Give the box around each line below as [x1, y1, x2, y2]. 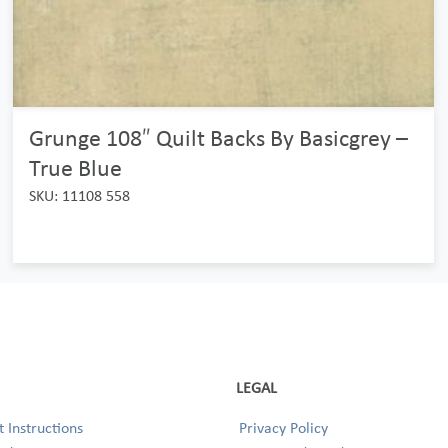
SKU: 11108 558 [28, 186, 130, 205]
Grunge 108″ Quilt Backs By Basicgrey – [28, 123, 408, 152]
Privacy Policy [239, 418, 328, 437]
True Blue [28, 153, 122, 182]
